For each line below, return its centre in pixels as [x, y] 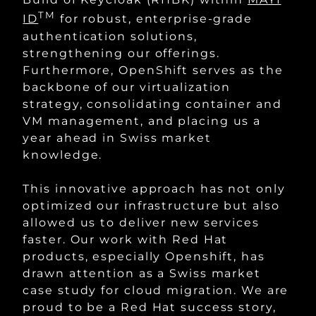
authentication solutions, [110, 36]
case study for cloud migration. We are [156, 290]
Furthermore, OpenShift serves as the [153, 70]
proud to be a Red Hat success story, [150, 307]
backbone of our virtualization [127, 87]
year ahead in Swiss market [117, 138]
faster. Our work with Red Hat [126, 239]
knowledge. [63, 154]
